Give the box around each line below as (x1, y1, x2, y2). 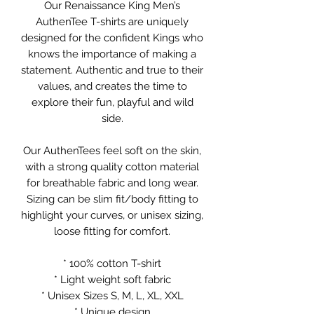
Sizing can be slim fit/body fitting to (26, 193, 198, 206)
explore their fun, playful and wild (31, 96, 193, 109)
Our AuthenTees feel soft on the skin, (23, 144, 201, 158)
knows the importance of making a (28, 48, 196, 61)
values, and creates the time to (37, 80, 187, 93)
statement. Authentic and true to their (21, 64, 203, 77)
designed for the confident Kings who (21, 32, 203, 45)
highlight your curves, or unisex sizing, (21, 209, 203, 222)
